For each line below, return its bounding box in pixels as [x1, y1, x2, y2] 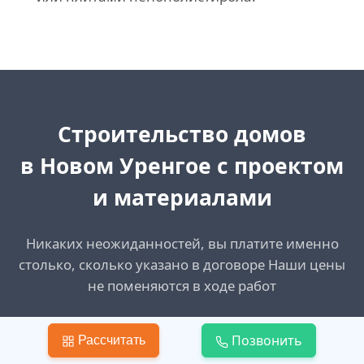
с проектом [211, 150, 344, 180]
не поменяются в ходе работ [88, 275, 276, 295]
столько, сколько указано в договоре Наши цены [19, 254, 345, 274]
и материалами [92, 182, 272, 212]
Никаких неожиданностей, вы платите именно [25, 233, 339, 253]
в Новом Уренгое [20, 150, 211, 180]
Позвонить [231, 331, 302, 349]
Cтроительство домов [58, 119, 306, 149]
